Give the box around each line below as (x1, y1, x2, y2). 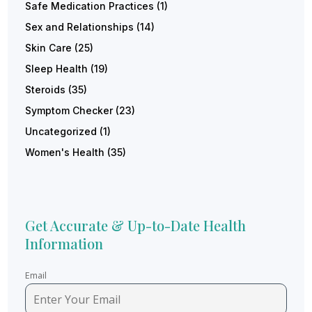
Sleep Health (25, 63, 88, 75)
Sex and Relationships (25, 21, 134, 33)
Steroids (25, 84, 66, 96)
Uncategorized (25, 125, 97, 138)
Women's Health (25, 146, 105, 159)
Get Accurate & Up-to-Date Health (25, 215, 247, 235)
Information (25, 233, 104, 253)
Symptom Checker (25, 104, 114, 117)
